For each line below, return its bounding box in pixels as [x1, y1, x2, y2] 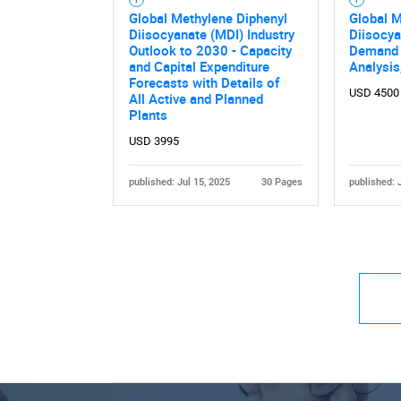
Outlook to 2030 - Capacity [128, 41, 292, 60]
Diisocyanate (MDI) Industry [128, 25, 294, 44]
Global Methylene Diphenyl [128, 9, 287, 28]
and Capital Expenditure [128, 57, 269, 76]
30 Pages [261, 175, 303, 188]
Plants [128, 106, 167, 124]
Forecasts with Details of [128, 73, 279, 92]
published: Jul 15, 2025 [128, 175, 230, 188]
